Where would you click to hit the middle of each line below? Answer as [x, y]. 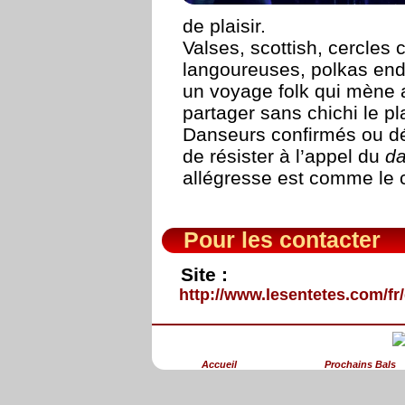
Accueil [219, 365]
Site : [204, 274]
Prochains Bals [360, 365]
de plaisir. [224, 26]
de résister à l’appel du [283, 156]
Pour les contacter [283, 240]
